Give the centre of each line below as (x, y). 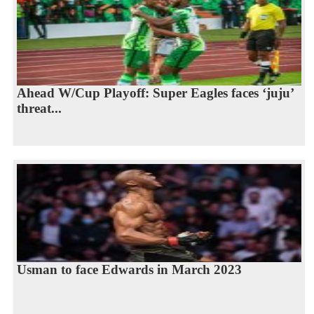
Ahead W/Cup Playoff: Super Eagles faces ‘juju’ (155, 93)
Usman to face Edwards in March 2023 (129, 270)
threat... (39, 109)
